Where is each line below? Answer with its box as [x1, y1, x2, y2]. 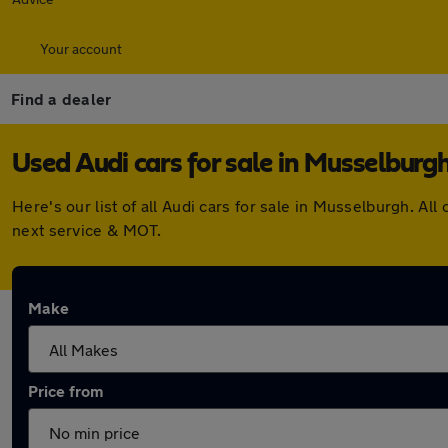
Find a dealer [11, 89, 112, 108]
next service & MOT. [12, 220, 162, 239]
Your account [40, 40, 122, 57]
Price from [28, 381, 103, 400]
